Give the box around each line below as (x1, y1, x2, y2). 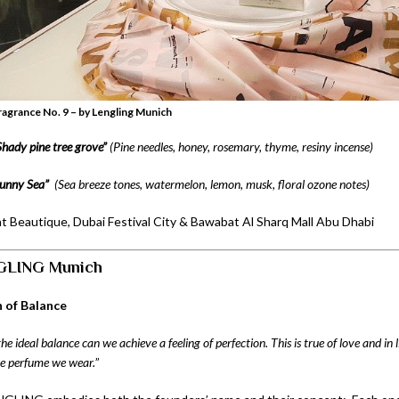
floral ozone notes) (277, 175, 370, 191)
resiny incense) (301, 138, 373, 154)
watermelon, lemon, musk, (144, 175, 278, 191)
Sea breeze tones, (57, 175, 145, 191)
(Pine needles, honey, (109, 138, 213, 154)
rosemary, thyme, (212, 138, 302, 154)
